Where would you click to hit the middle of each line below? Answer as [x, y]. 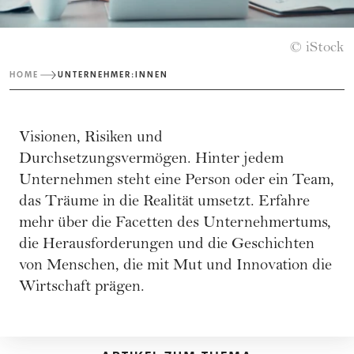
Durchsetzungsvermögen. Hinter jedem [151, 160]
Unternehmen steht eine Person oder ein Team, [177, 181]
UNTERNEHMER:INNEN [113, 74]
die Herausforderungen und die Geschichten [167, 245]
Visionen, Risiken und [91, 138]
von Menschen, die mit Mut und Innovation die [175, 266]
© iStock [317, 48]
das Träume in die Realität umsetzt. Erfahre [164, 202]
